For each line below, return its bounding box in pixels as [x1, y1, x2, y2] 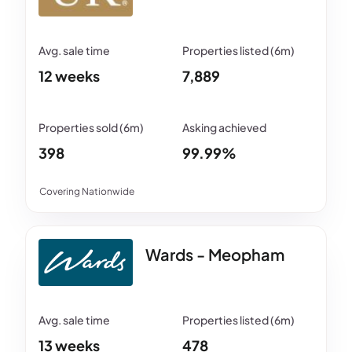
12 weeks [38, 67, 100, 86]
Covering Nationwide [39, 185, 134, 198]
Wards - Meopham [145, 244, 284, 265]
